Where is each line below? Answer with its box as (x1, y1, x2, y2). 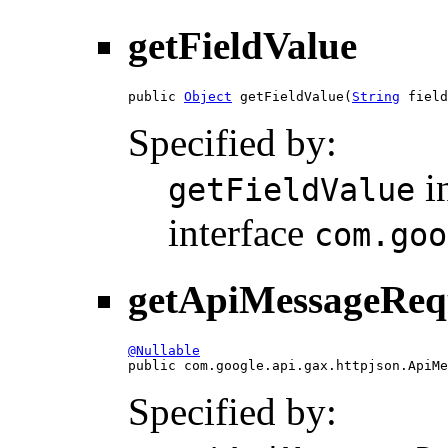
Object (184, 89, 232, 105)
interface (168, 211, 314, 255)
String (352, 89, 400, 105)
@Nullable (128, 342, 200, 358)
